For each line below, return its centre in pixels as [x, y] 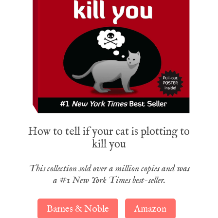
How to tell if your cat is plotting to [109, 132]
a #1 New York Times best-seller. [109, 180]
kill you [109, 144]
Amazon [151, 209]
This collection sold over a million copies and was [109, 169]
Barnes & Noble [78, 209]
